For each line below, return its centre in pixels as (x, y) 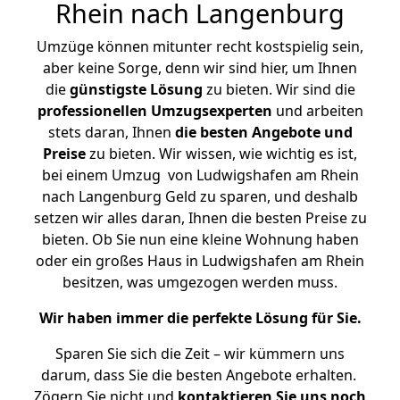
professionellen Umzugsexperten (154, 111)
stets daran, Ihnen (111, 132)
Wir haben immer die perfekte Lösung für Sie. (200, 318)
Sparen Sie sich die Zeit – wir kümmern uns (200, 354)
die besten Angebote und (263, 132)
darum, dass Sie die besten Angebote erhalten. (200, 375)
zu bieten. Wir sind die (279, 89)
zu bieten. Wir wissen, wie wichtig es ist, (221, 154)
